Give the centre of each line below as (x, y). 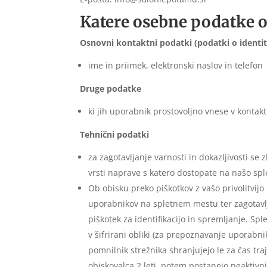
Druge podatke (111, 89)
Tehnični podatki (115, 135)
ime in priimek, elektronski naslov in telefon (176, 66)
